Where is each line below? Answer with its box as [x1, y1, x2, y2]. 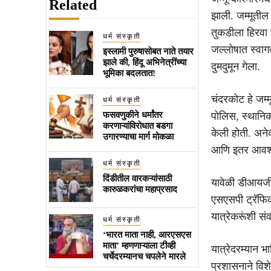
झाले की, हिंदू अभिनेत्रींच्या [102, 57, 186, 67]
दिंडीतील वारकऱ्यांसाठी [102, 173, 172, 183]
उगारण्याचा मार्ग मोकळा [102, 131, 174, 142]
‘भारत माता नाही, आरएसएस [102, 229, 191, 240]
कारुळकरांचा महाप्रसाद [102, 184, 177, 194]
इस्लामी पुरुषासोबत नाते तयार [102, 46, 194, 56]
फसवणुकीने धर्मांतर [102, 109, 163, 120]
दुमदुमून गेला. [211, 60, 260, 73]
